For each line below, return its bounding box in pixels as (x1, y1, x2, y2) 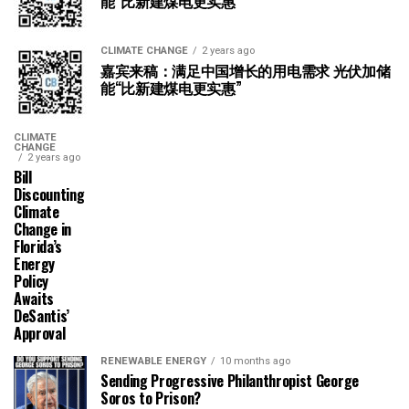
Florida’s (14, 236, 63, 257)
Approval (14, 322, 66, 344)
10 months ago (220, 355, 290, 367)
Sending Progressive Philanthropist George (100, 370, 359, 392)
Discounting (14, 184, 85, 205)
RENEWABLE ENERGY (100, 355, 206, 367)
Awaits (14, 288, 55, 309)
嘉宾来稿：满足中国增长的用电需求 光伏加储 (100, 59, 391, 81)
